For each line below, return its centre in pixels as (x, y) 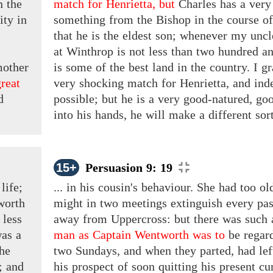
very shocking (90, 83)
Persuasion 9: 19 (129, 168)
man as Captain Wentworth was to (139, 235)
